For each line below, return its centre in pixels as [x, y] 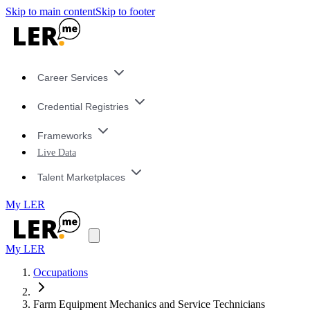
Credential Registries [83, 107]
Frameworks [64, 135]
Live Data [56, 153]
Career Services [72, 78]
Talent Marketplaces [81, 177]
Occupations [61, 273]
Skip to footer [125, 11]
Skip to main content [51, 11]
